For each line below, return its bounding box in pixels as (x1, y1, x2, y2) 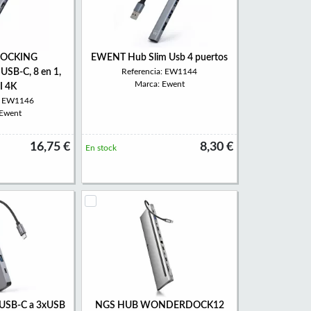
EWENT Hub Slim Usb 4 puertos (91, 53, 228, 62)
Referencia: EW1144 (121, 67, 197, 76)
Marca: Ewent (134, 80, 185, 88)
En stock (85, 144, 117, 152)
